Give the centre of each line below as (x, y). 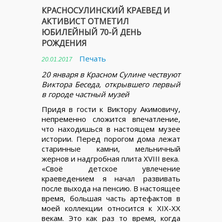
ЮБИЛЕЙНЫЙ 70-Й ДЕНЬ (91, 32)
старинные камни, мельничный (111, 149)
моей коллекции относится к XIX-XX (111, 208)
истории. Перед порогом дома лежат (111, 139)
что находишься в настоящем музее (111, 129)
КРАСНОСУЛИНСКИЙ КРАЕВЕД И (106, 10)
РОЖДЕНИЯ (64, 43)
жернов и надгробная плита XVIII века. (111, 159)
